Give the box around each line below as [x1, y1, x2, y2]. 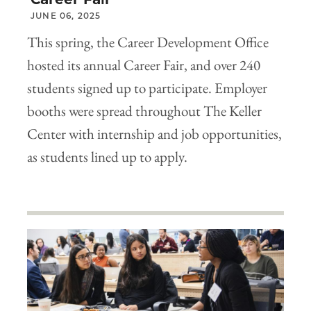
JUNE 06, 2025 [31, 10, 101, 21]
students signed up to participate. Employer [27, 78, 267, 97]
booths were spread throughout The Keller [27, 101, 262, 120]
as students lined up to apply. [27, 146, 187, 166]
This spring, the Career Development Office [27, 32, 269, 51]
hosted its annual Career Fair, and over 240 [27, 55, 260, 74]
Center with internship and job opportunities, [27, 124, 282, 143]
